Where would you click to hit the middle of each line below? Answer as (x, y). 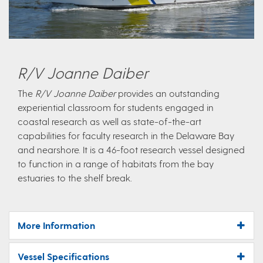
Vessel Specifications (63, 256)
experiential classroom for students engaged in (116, 107)
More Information (56, 225)
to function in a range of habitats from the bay (116, 163)
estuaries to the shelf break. (75, 177)
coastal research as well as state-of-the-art (109, 121)
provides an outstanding (168, 93)
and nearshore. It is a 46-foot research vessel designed (131, 149)
